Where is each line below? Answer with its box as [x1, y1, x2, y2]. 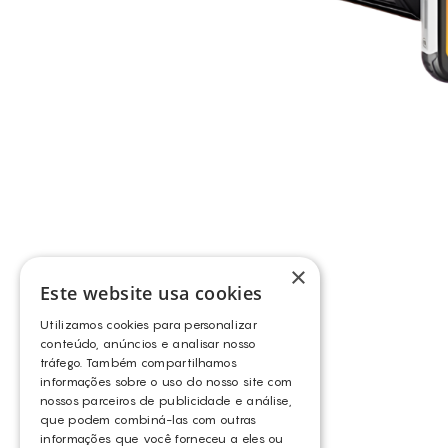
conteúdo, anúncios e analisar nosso [40, 336, 257, 351]
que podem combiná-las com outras [40, 412, 257, 427]
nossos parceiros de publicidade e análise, [40, 393, 293, 408]
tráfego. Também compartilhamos [40, 355, 238, 370]
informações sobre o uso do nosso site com [40, 374, 293, 389]
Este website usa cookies [40, 281, 263, 305]
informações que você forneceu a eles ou [40, 431, 284, 446]
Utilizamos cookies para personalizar [40, 317, 257, 332]
